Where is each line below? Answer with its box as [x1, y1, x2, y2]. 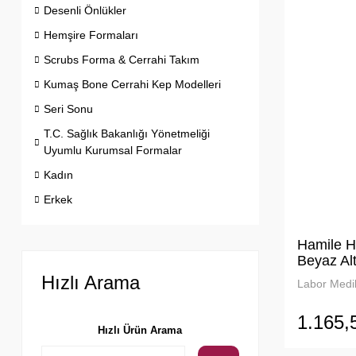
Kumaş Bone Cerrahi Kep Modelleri [44, 78, 221, 91]
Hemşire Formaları [44, 29, 138, 41]
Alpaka [296, 268, 341, 284]
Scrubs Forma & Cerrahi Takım [44, 53, 199, 66]
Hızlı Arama [41, 272, 140, 293]
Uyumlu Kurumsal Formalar [44, 144, 182, 157]
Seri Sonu [44, 103, 93, 115]
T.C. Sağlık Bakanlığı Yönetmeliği [44, 127, 210, 140]
